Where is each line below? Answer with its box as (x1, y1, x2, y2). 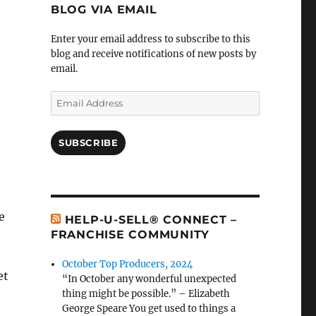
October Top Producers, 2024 (62, 258, 193, 271)
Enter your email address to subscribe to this (50, 33, 250, 46)
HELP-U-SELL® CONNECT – (64, 213, 238, 227)
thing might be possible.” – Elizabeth (62, 288, 231, 300)
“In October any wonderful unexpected (62, 273, 237, 286)
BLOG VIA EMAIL (50, 3, 157, 17)
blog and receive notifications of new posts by (50, 48, 256, 61)
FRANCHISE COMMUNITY (50, 228, 210, 242)
